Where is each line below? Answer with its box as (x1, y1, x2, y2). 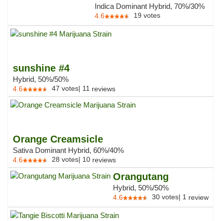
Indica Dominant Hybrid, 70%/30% (95, 2, 205, 10)
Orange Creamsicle (13, 134, 103, 145)
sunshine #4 (13, 63, 70, 74)
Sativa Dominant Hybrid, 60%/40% (13, 146, 124, 154)
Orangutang (113, 171, 169, 182)
